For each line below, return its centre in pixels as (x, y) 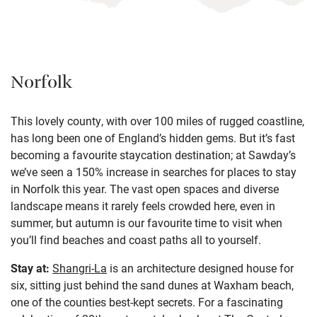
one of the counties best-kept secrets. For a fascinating (147, 301)
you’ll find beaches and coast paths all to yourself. (136, 239)
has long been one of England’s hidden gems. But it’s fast (153, 137)
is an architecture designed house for (200, 267)
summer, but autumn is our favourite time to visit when (146, 222)
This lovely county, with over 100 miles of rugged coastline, (157, 120)
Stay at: (31, 267)
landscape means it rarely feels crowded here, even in (143, 205)
